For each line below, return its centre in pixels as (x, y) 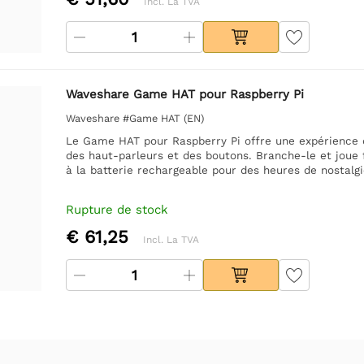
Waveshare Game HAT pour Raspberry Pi (184, 94)
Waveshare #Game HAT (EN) (134, 118)
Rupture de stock (117, 209)
